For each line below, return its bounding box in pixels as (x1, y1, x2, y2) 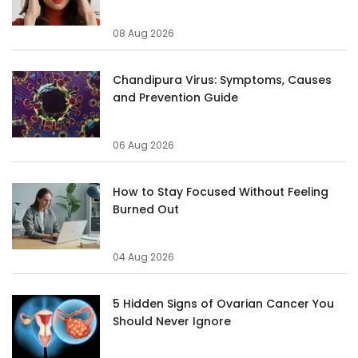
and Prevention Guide (113, 89, 238, 105)
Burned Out (113, 201, 179, 217)
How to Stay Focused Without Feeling (113, 183, 328, 200)
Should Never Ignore (113, 312, 231, 329)
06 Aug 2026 (113, 137, 174, 152)
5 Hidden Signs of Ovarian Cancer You (113, 295, 334, 312)
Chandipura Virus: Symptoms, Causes (113, 71, 332, 88)
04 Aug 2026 (113, 249, 174, 264)
